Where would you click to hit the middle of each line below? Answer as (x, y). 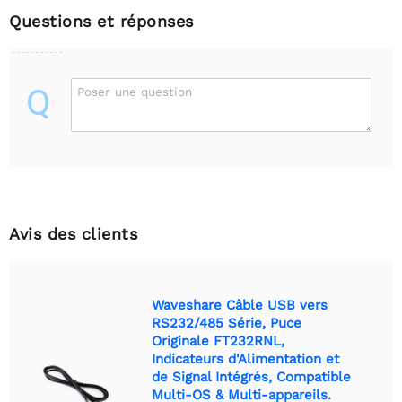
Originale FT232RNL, (218, 341)
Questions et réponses (101, 21)
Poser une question (135, 91)
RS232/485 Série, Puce (227, 323)
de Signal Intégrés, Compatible (251, 376)
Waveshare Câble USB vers (240, 305)
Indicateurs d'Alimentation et (245, 358)
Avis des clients (73, 233)
